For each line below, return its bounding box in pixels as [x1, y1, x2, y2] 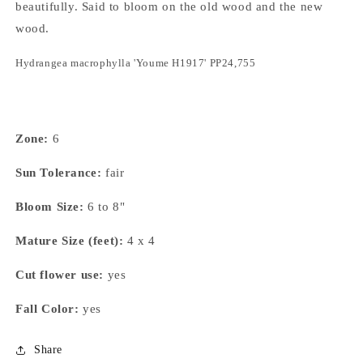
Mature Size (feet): [15, 233, 127, 247]
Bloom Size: [15, 199, 84, 213]
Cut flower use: [15, 267, 104, 281]
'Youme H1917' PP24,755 [134, 56, 256, 69]
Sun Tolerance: [15, 165, 102, 179]
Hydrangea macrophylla [15, 56, 131, 69]
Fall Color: [15, 301, 79, 315]
